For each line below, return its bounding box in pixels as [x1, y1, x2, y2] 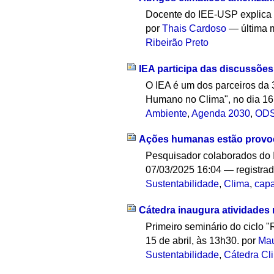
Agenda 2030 [191, 108, 251, 119]
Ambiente [146, 108, 188, 119]
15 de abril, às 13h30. [146, 235, 242, 246]
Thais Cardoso [162, 23, 227, 34]
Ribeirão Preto [146, 37, 209, 48]
